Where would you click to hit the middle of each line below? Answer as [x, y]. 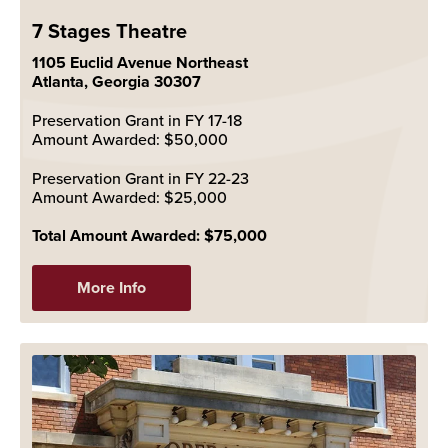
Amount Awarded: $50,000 [130, 138]
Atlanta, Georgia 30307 [116, 81]
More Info [111, 287]
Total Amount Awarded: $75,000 [149, 235]
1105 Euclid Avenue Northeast [140, 62]
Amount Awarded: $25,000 [129, 196]
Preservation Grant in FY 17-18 [137, 119]
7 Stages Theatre [109, 30]
